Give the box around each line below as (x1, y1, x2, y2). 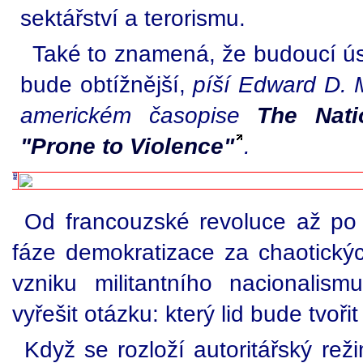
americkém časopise (20, 102, 258, 128)
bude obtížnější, (20, 71, 194, 97)
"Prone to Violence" (20, 133, 234, 159)
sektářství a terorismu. (20, 5, 246, 31)
